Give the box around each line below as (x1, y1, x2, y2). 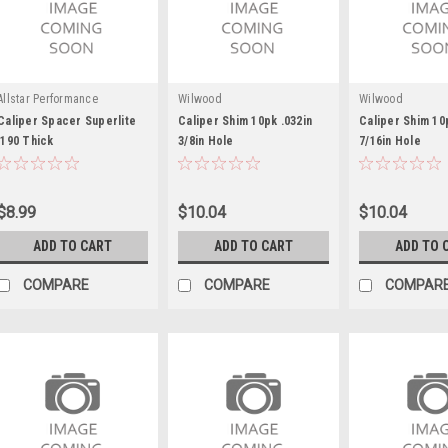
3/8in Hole (178, 133, 234, 148)
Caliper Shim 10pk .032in (178, 113, 312, 128)
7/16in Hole (359, 133, 421, 148)
